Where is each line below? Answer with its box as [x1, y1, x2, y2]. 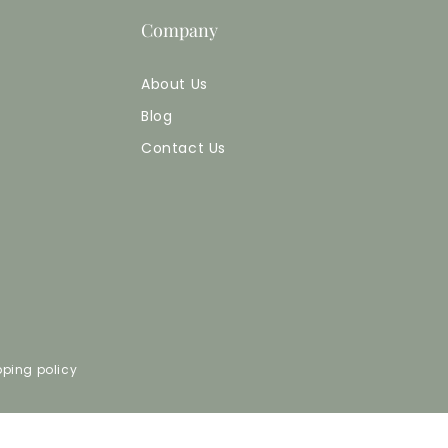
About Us [141, 73, 208, 94]
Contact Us [141, 137, 227, 158]
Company [141, 17, 219, 42]
